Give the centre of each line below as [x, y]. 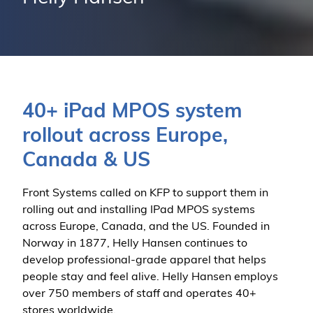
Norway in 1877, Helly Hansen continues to [135, 244]
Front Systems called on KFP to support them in [145, 194]
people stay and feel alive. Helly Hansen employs [150, 277]
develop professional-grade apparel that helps [144, 261]
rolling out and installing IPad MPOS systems [139, 210]
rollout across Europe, [125, 137]
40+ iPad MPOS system [132, 112]
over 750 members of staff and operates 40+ [139, 294]
